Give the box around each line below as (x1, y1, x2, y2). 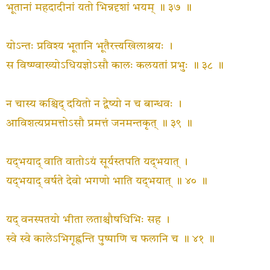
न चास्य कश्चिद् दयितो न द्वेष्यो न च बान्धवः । (6, 99, 182, 110)
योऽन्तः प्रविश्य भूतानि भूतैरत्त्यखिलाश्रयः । (6, 41, 173, 52)
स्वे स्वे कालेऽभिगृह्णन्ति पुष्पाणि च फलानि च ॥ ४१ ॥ (6, 234, 215, 245)
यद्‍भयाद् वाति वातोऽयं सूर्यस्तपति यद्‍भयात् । (6, 157, 188, 168)
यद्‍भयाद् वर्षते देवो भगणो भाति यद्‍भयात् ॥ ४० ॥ (6, 176, 207, 187)
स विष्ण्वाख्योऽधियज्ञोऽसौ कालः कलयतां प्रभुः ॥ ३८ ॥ (6, 60, 224, 71)
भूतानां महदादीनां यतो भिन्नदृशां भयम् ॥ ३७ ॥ (6, 2, 192, 13)
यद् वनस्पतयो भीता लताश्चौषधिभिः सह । (6, 215, 170, 225)
